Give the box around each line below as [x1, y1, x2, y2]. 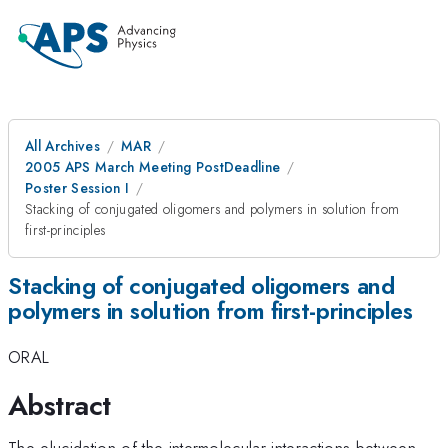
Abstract [8, 384, 111, 426]
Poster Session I [25, 178, 130, 198]
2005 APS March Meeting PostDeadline [25, 157, 281, 177]
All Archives [25, 136, 100, 156]
